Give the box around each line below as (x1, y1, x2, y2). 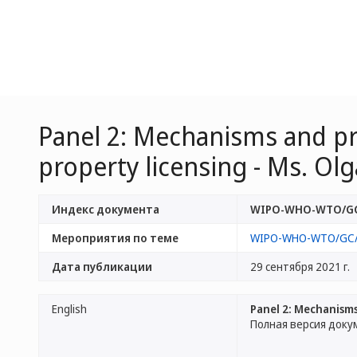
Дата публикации (52, 259, 152, 274)
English (52, 301, 87, 316)
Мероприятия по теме (52, 230, 178, 245)
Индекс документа (52, 202, 159, 217)
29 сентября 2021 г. (250, 259, 350, 274)
